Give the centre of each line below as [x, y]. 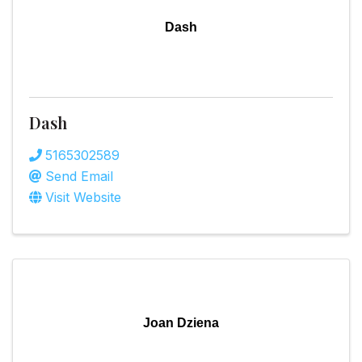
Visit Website [83, 198]
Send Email [79, 177]
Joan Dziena [181, 323]
